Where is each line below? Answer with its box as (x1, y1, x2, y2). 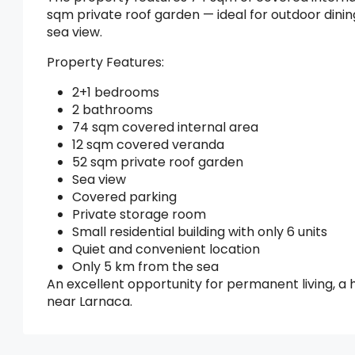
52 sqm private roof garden (72, 153, 243, 171)
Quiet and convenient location (72, 240, 260, 258)
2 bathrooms (72, 101, 153, 119)
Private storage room (72, 205, 206, 223)
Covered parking (72, 188, 177, 206)
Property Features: (47, 53, 164, 71)
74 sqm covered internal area (72, 118, 258, 136)
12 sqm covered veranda (72, 136, 224, 154)
